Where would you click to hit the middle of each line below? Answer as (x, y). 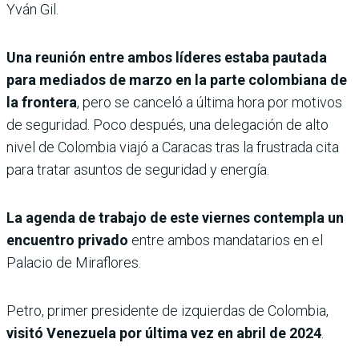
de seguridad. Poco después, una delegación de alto (167, 124)
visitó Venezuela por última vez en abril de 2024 (164, 333)
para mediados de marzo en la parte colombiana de (177, 79)
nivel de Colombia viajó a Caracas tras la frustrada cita (173, 147)
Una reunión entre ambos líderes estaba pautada (167, 57)
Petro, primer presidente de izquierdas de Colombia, (167, 310)
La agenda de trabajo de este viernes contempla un (175, 217)
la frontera (42, 102)
